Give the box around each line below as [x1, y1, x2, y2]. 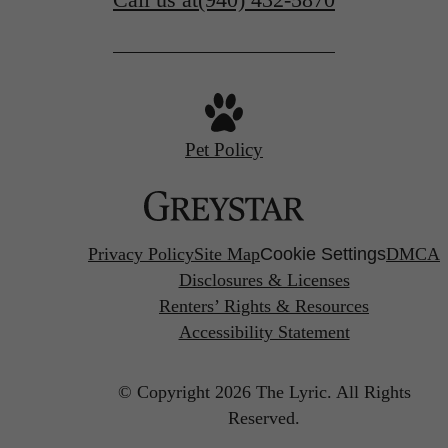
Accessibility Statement [178, 322, 350, 343]
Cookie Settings [260, 244, 386, 265]
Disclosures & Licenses [178, 270, 350, 291]
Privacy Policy [88, 244, 194, 265]
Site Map [194, 244, 260, 265]
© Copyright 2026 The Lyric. [117, 381, 332, 402]
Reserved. [228, 407, 300, 428]
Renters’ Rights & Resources [159, 296, 369, 317]
